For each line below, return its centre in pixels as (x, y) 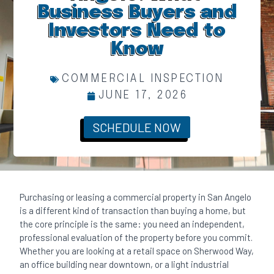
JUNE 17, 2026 (143, 96)
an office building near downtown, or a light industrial (124, 264)
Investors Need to (137, 31)
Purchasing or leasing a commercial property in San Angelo (136, 197)
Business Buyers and (137, 13)
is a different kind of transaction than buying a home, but (133, 210)
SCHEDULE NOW (137, 128)
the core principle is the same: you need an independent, (132, 224)
